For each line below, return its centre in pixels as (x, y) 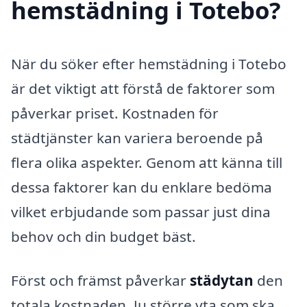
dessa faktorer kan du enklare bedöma (142, 187)
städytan (222, 281)
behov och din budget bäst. (103, 237)
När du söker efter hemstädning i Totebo (149, 64)
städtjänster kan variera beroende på (137, 138)
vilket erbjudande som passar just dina (141, 212)
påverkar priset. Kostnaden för (115, 113)
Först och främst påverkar (100, 281)
